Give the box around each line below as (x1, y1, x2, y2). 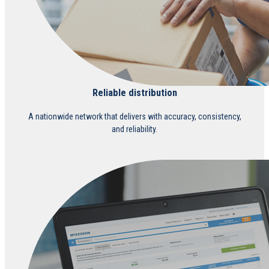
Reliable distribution (92, 87, 177, 99)
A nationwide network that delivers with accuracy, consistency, (28, 111, 241, 121)
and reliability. (112, 124, 157, 134)
